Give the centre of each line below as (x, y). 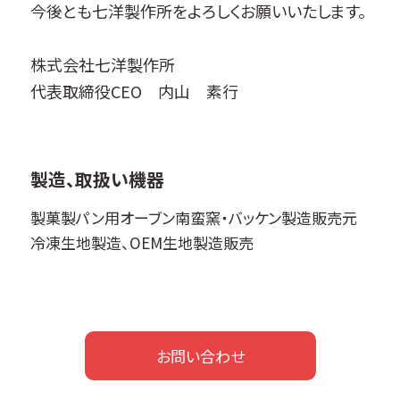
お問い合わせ (200, 356)
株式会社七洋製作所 (103, 64)
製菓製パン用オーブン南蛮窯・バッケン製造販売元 (194, 217)
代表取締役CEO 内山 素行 (134, 91)
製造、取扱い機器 (97, 179)
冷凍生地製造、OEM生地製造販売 (142, 242)
